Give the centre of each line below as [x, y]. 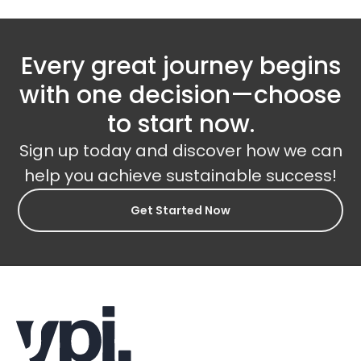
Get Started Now [180, 210]
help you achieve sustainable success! [180, 175]
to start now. [180, 124]
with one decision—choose [180, 95]
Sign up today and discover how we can [180, 150]
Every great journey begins [180, 66]
